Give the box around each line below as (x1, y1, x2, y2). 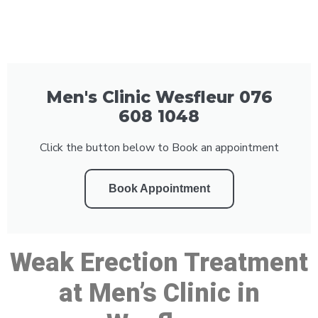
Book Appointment (108, 182, 210, 194)
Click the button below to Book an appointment (39, 139, 279, 155)
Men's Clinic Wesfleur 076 (45, 87, 273, 107)
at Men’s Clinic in (58, 278, 260, 308)
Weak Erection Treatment (10, 247, 308, 278)
